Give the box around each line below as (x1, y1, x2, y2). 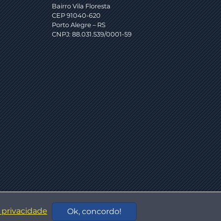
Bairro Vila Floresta (52, 2, 110, 10)
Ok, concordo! (67, 207, 121, 216)
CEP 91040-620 (52, 11, 101, 20)
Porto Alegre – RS (52, 21, 106, 29)
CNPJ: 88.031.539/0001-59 (52, 30, 132, 38)
